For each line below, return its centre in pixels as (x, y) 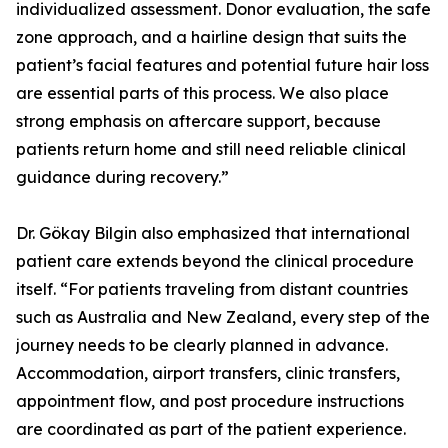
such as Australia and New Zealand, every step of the (223, 317)
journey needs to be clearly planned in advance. (202, 345)
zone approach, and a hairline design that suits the (211, 37)
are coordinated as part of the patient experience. (211, 429)
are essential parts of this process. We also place (202, 93)
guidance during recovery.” (122, 177)
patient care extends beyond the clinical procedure (215, 261)
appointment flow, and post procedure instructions (210, 401)
